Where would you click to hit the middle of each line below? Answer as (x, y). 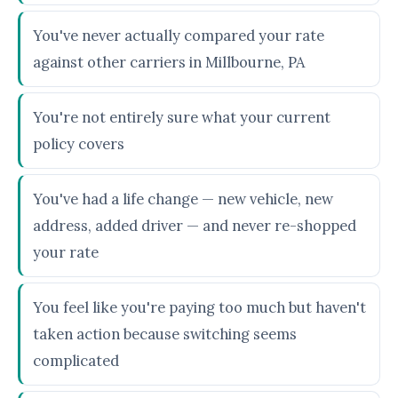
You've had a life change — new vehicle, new (183, 199)
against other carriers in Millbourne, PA (169, 62)
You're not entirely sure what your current (182, 117)
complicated (76, 361)
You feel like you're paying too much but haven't (199, 307)
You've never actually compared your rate (179, 36)
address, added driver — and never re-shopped (195, 226)
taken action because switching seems (165, 334)
